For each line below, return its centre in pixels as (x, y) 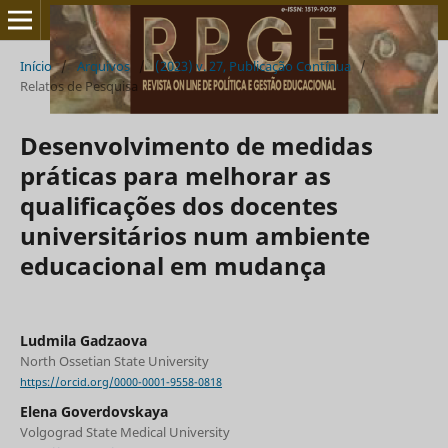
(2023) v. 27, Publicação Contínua (252, 65)
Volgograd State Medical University (124, 432)
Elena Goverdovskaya (93, 412)
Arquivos (103, 65)
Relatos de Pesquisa (78, 85)
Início (35, 65)
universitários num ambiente (194, 235)
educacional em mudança (173, 265)
